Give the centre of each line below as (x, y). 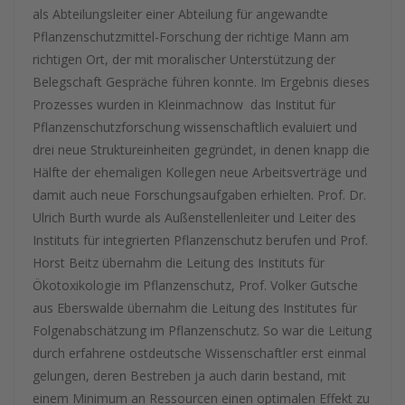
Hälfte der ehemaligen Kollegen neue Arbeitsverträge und (200, 172)
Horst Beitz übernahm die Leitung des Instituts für (179, 263)
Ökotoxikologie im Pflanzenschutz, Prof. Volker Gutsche (195, 285)
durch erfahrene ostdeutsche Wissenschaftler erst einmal (199, 353)
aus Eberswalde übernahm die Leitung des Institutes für (195, 308)
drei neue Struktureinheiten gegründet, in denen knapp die (201, 150)
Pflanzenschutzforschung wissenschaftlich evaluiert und (195, 127)
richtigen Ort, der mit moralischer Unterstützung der (184, 59)
